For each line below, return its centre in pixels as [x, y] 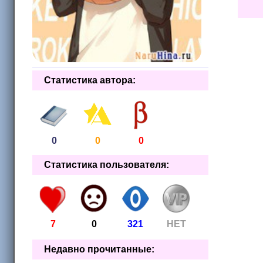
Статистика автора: [90, 80]
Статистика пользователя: [107, 165]
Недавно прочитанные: [99, 249]
